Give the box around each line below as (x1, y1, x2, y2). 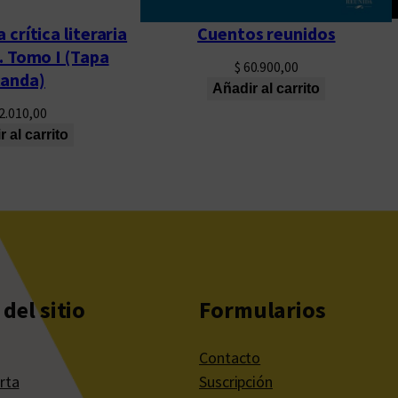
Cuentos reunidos (197, 22, 336, 45)
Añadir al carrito (212, 81, 321, 97)
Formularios (199, 295, 326, 325)
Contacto (199, 347, 261, 369)
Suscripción (199, 371, 273, 393)
